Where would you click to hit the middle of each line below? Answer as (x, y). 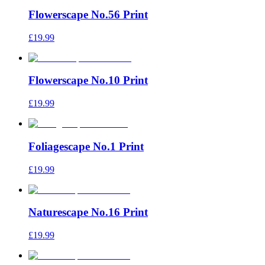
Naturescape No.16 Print (88, 212)
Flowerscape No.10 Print (88, 80)
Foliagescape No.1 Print (86, 146)
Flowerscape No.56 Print (88, 14)
